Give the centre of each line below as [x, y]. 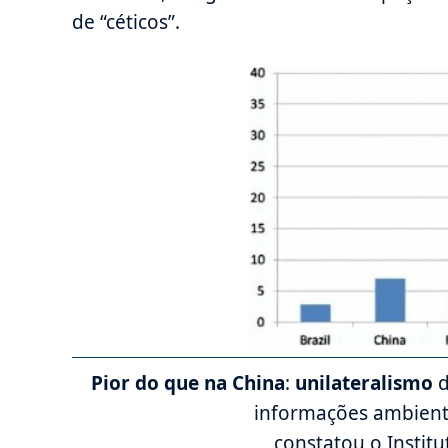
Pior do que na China [188, 382]
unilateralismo [366, 382]
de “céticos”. [126, 21]
